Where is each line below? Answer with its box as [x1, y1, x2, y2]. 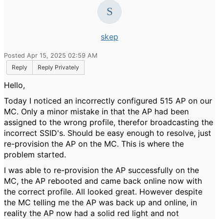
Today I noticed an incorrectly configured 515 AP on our [4, 96, 212, 106]
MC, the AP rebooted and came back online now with [4, 176, 202, 186]
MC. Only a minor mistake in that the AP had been [4, 107, 189, 116]
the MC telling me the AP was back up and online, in [4, 197, 197, 207]
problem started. [4, 150, 66, 159]
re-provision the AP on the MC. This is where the [4, 139, 184, 149]
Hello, [4, 80, 25, 90]
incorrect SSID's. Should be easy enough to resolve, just [4, 128, 211, 138]
